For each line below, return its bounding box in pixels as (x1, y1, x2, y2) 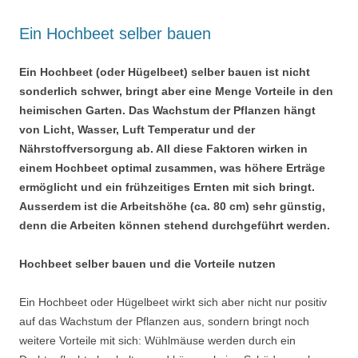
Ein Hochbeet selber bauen (19, 25, 211, 43)
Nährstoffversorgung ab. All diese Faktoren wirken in (19, 142, 308, 156)
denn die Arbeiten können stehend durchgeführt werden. (19, 219, 330, 233)
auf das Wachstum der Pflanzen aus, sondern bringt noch (19, 315, 309, 328)
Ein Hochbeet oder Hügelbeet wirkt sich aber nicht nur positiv (19, 296, 327, 309)
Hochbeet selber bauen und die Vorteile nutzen (19, 257, 276, 271)
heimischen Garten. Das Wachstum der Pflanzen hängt (19, 104, 316, 117)
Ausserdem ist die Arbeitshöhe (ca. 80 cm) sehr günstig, (19, 200, 325, 213)
